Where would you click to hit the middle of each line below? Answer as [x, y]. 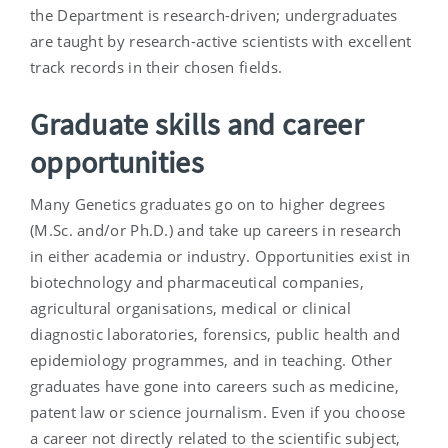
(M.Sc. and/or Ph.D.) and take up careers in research [216, 230]
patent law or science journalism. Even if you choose [218, 412]
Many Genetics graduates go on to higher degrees [208, 204]
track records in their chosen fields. [156, 67]
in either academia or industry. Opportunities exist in [220, 256]
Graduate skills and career [196, 124]
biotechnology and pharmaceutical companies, [197, 282]
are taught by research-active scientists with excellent [221, 41]
